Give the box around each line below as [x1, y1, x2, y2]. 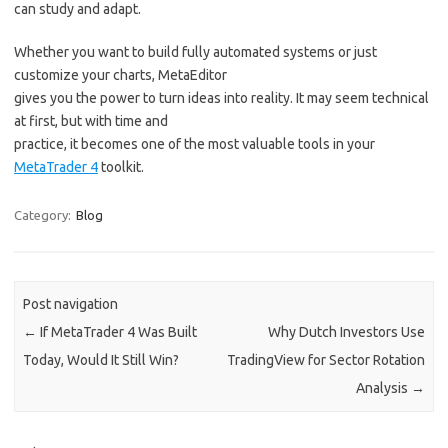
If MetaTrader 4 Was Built [37, 324, 198, 341]
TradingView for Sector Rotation [226, 352, 425, 369]
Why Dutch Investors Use [267, 324, 425, 341]
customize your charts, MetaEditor [14, 67, 227, 84]
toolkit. [98, 159, 144, 176]
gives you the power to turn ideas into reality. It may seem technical [14, 90, 429, 107]
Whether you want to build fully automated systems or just [14, 44, 377, 61]
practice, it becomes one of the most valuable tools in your [14, 136, 375, 153]
